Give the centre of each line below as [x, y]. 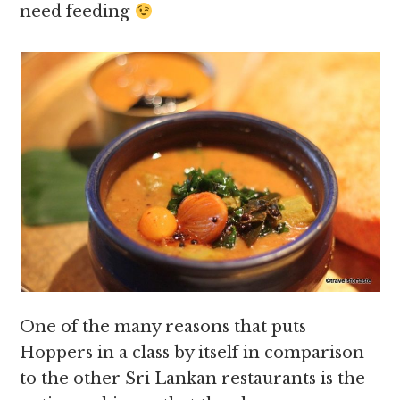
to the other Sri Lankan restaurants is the [193, 379]
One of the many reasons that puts [163, 327]
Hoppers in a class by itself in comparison [192, 353]
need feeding [77, 12]
